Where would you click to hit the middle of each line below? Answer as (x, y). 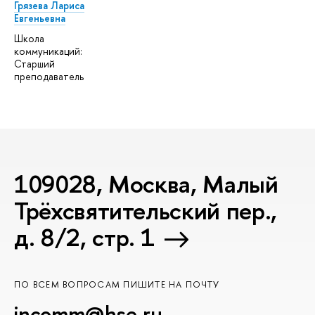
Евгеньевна (40, 18)
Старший (34, 63)
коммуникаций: (48, 51)
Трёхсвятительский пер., (146, 210)
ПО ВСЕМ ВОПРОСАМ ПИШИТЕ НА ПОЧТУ (117, 284)
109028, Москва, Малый (146, 184)
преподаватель (49, 76)
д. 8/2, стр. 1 (85, 237)
